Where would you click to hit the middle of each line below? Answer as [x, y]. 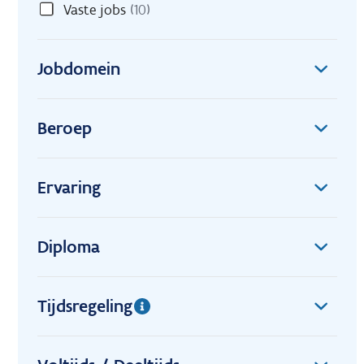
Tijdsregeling [85, 305]
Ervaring [69, 187]
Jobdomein [79, 68]
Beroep [65, 128]
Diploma [69, 246]
